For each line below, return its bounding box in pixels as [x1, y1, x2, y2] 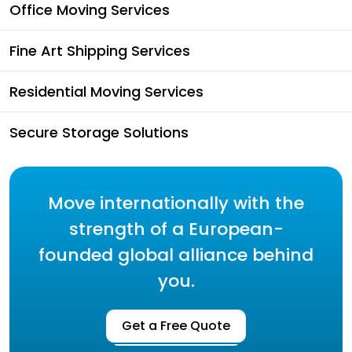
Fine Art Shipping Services [9, 41, 190, 60]
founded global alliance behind [38, 243, 313, 267]
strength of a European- [68, 217, 284, 241]
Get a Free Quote [122, 317, 230, 335]
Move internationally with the [48, 191, 304, 215]
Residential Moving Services [9, 82, 203, 101]
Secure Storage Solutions [9, 123, 189, 142]
